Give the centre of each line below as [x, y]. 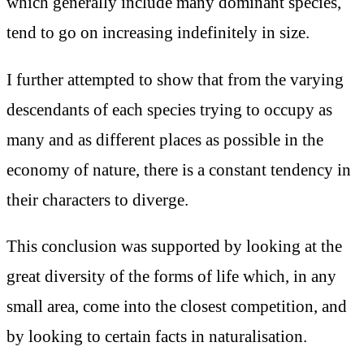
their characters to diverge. [97, 199]
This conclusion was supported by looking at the [174, 246]
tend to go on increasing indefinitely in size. [158, 32]
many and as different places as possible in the [165, 139]
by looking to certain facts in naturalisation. [157, 336]
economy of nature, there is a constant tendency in [179, 169]
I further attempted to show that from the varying [175, 79]
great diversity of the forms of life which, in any [171, 276]
